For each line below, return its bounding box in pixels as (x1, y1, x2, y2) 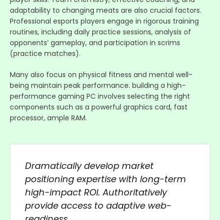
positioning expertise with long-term (25, 172, 186, 185)
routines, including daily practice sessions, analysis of (10, 27, 191, 37)
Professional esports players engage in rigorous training (10, 16, 199, 26)
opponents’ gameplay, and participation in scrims (10, 37, 180, 48)
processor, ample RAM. (10, 112, 87, 123)
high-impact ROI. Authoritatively (25, 186, 167, 198)
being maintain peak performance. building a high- (10, 80, 186, 90)
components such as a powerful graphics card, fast (10, 102, 188, 112)
